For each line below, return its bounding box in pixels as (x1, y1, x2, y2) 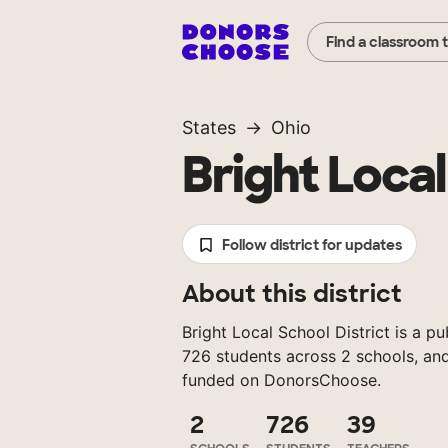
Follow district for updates (221, 236, 402, 255)
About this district (182, 278, 402, 310)
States (182, 117, 236, 139)
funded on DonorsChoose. (182, 370, 381, 391)
